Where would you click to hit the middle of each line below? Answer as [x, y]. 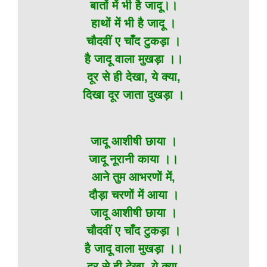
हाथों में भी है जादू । [133, 23]
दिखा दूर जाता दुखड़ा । [133, 95]
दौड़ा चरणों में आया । [133, 195]
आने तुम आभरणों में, [133, 177]
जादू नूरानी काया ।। [133, 159]
